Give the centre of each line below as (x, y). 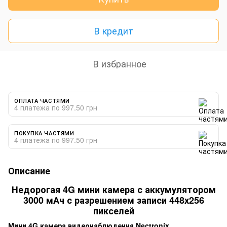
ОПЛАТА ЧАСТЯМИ (42, 100)
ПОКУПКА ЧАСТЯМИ (44, 133)
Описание (29, 171)
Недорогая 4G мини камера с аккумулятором (113, 189)
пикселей (113, 211)
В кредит (113, 31)
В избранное (120, 63)
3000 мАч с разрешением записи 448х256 (113, 200)
